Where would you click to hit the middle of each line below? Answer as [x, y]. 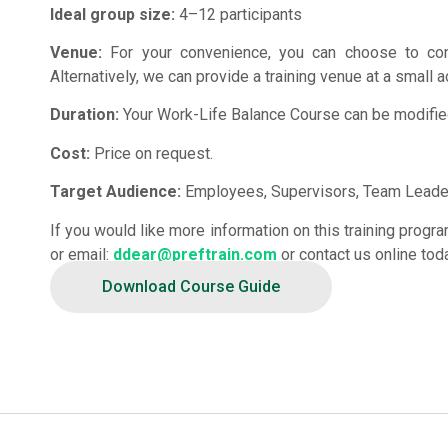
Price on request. [151, 153]
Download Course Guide [191, 286]
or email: [81, 254]
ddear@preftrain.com [195, 254]
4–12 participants [238, 14]
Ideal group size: [112, 14]
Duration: [84, 115]
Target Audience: [115, 192]
